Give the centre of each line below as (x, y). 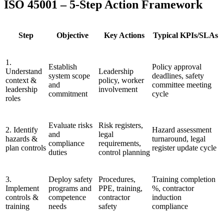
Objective (72, 35)
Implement (22, 188)
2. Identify (22, 129)
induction (167, 197)
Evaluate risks (70, 125)
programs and (70, 188)
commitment (68, 93)
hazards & (21, 138)
